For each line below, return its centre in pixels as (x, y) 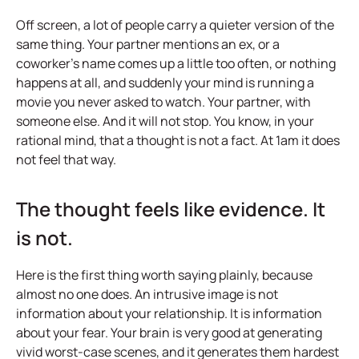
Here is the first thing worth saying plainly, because (164, 275)
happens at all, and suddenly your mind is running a (165, 83)
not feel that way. (66, 159)
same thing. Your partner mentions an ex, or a (148, 44)
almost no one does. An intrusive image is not (147, 294)
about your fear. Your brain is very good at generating (169, 333)
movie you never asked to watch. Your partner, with (163, 102)
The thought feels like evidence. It (171, 209)
